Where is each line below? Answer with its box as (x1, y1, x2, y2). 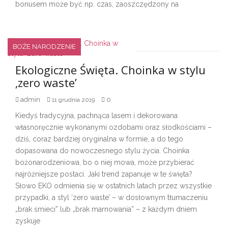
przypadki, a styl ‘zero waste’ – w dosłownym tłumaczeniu (15, 193, 208, 202)
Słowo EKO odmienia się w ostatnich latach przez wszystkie (15, 181, 212, 190)
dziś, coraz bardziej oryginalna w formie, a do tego (15, 134, 183, 143)
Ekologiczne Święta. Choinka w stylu (15, 62, 206, 77)
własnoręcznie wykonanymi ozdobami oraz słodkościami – (15, 123, 212, 131)
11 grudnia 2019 (52, 96, 95, 103)
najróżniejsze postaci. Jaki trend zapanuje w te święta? (15, 169, 192, 178)
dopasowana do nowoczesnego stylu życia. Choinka (15, 146, 189, 155)
